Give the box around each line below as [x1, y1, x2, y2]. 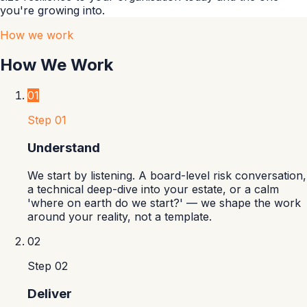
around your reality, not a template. [27, 209, 212, 223]
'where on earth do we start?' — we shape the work [27, 195, 301, 210]
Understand [27, 140, 100, 156]
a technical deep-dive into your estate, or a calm [27, 182, 279, 196]
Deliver [27, 285, 72, 302]
